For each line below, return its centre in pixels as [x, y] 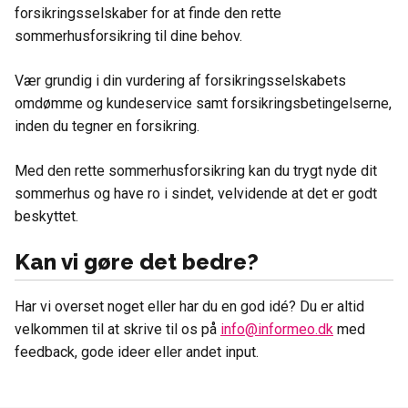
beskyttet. [46, 217]
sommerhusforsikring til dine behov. [128, 36]
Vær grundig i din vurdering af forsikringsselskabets [180, 81]
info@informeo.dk [277, 330]
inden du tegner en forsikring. [107, 127]
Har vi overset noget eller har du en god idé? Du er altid [189, 307]
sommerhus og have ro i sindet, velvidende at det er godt [196, 194]
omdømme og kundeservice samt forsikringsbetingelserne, [203, 104]
